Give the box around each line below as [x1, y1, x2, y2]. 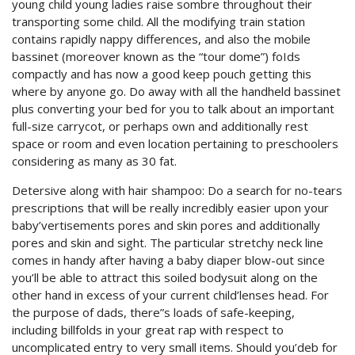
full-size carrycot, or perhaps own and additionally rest [12, 118, 308, 134]
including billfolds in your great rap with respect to [12, 322, 284, 338]
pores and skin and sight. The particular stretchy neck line [12, 235, 323, 250]
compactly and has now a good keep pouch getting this [12, 66, 311, 82]
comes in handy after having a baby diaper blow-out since [12, 252, 325, 268]
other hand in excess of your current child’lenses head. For [12, 287, 329, 303]
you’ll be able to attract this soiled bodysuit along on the [12, 269, 318, 285]
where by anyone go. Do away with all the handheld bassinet [12, 83, 341, 99]
